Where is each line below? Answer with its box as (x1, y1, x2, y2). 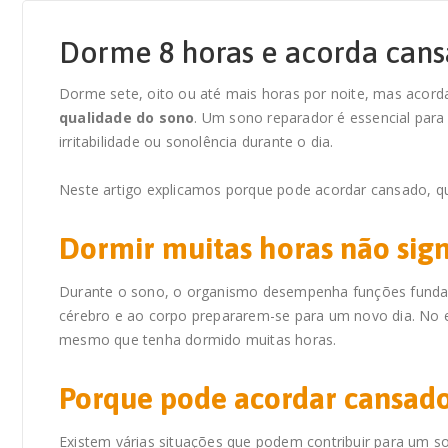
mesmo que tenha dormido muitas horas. (59, 330, 337, 350)
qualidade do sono (59, 108, 195, 128)
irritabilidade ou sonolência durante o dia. (59, 132, 334, 152)
